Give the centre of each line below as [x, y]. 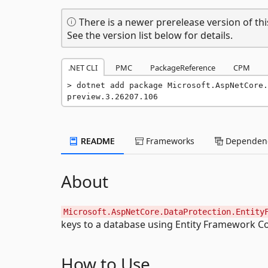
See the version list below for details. [150, 35]
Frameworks [169, 141]
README [97, 141]
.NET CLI [83, 67]
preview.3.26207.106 [112, 96]
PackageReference [183, 67]
